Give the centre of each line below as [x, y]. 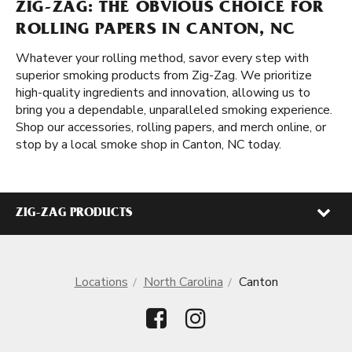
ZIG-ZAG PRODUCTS [74, 214]
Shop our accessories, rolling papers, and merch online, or [171, 127]
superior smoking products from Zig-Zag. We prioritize [164, 75]
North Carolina [183, 282]
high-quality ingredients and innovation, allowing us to [163, 93]
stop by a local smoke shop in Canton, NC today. [148, 145]
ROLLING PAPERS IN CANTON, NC [156, 31]
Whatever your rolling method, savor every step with [162, 58]
